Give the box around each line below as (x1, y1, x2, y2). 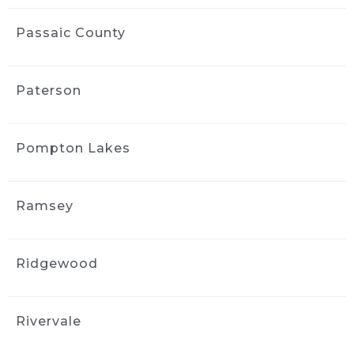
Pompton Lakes (16, 141, 130, 156)
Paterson (16, 83, 81, 99)
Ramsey (16, 198, 73, 214)
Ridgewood (16, 256, 98, 272)
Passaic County (16, 25, 126, 41)
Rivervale (16, 314, 81, 330)
